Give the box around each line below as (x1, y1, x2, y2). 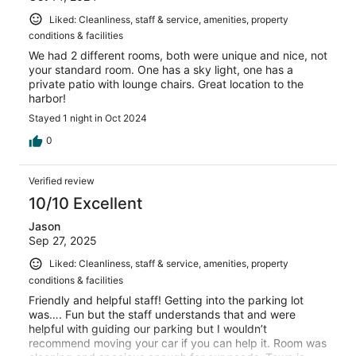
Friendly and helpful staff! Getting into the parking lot (29, 292, 304, 307)
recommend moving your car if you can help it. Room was (29, 335, 327, 350)
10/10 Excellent (29, 194, 142, 214)
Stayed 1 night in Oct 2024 (29, 112, 147, 125)
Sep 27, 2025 (29, 234, 97, 248)
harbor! (29, 91, 66, 106)
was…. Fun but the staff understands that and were (29, 307, 296, 321)
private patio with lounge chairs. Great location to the (29, 77, 304, 91)
